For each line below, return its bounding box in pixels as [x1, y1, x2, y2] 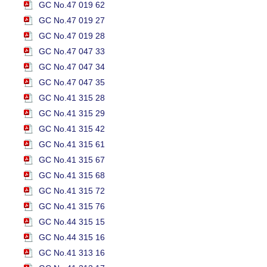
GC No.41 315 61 [39, 139, 105, 150]
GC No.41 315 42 [39, 124, 105, 134]
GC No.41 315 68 [39, 170, 105, 181]
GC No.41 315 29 [39, 108, 105, 119]
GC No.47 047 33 [39, 46, 105, 57]
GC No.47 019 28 [39, 31, 105, 41]
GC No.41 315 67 [39, 155, 105, 165]
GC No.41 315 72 [39, 186, 105, 196]
